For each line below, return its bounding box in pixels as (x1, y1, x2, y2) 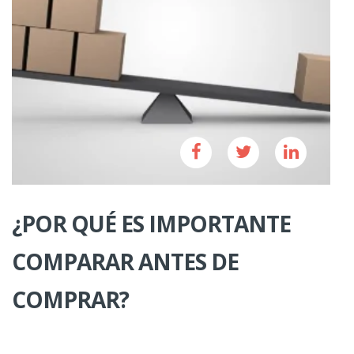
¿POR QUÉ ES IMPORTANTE (12, 209, 291, 239)
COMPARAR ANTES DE (12, 247, 239, 277)
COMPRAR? (12, 284, 129, 314)
